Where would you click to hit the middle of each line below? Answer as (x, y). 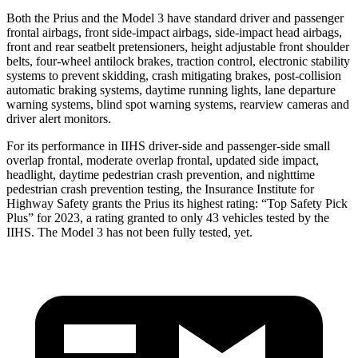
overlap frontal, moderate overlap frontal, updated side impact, (163, 160)
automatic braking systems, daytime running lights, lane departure (171, 89)
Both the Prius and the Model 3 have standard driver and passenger (175, 18)
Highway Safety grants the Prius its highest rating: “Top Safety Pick (177, 203)
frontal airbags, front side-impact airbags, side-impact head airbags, (174, 32)
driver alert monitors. (59, 118)
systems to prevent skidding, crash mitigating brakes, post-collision (174, 75)
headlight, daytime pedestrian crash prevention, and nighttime (161, 174)
